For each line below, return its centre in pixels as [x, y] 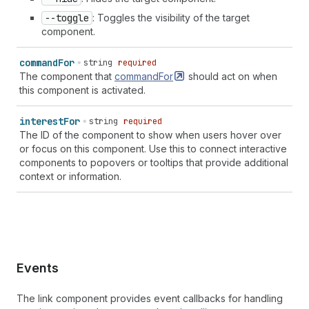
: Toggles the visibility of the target [171, 18]
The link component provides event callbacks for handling [150, 298]
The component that [67, 76]
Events [38, 268]
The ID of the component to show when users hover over [150, 135]
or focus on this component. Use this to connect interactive [153, 149]
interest [41, 121]
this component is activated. [82, 90]
